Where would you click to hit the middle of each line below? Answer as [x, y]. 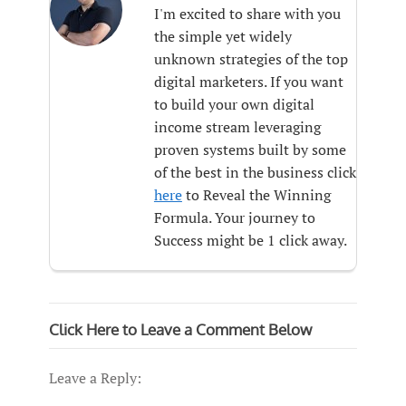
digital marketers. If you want [248, 82]
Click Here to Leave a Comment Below [180, 329]
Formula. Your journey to [234, 217]
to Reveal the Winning [256, 195]
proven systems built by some [250, 150]
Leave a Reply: [95, 378]
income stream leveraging [237, 127]
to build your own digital [234, 104]
